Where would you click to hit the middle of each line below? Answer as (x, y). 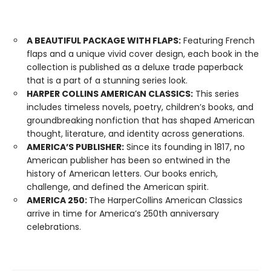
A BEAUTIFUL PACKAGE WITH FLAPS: (104, 40)
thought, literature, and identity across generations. (135, 133)
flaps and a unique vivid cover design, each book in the (143, 54)
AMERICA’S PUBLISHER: (75, 147)
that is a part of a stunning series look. (107, 80)
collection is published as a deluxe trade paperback (135, 67)
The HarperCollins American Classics (166, 200)
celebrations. (54, 227)
